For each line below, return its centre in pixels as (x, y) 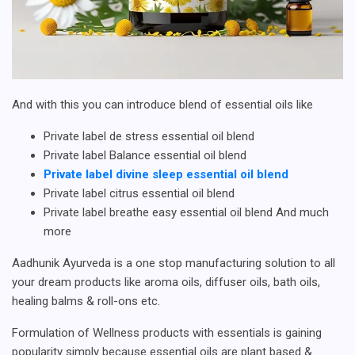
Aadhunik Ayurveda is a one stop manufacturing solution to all (174, 263)
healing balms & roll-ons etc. (86, 301)
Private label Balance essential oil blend (145, 155)
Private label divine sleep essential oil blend (166, 174)
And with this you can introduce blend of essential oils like (162, 104)
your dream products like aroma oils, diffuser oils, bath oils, (166, 282)
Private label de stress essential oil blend (149, 136)
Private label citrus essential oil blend (139, 193)
